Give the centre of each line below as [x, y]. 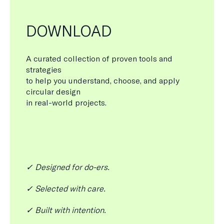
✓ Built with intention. [66, 210]
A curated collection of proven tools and [99, 58]
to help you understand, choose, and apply [103, 80]
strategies [44, 69]
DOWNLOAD [69, 31]
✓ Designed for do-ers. [68, 167]
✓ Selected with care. [66, 188]
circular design [53, 91]
